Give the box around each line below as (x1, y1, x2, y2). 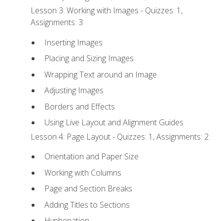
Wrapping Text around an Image (44, 69, 157, 80)
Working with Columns (44, 167, 121, 178)
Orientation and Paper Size (44, 151, 139, 162)
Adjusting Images (44, 85, 104, 96)
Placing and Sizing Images (44, 53, 134, 64)
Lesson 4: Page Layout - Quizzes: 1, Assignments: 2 (31, 131, 209, 142)
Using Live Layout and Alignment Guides (44, 117, 184, 128)
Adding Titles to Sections (44, 199, 130, 210)
